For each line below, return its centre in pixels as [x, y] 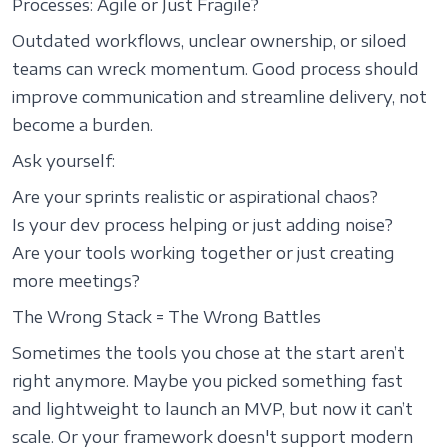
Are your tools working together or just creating [203, 253]
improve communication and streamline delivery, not [219, 97]
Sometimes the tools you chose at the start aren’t [208, 353]
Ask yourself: [63, 161]
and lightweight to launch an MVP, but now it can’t [212, 409]
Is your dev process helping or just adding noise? [202, 225]
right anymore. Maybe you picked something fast [207, 381]
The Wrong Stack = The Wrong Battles [166, 317]
